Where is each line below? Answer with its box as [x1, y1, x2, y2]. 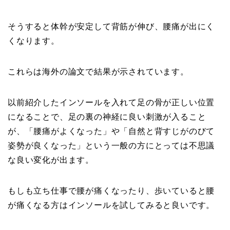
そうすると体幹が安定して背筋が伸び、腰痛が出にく [8, 22, 215, 31]
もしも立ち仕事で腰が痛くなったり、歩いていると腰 [8, 186, 215, 196]
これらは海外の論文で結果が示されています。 [8, 67, 189, 76]
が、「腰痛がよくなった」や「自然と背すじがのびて [8, 127, 215, 136]
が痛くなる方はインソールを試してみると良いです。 [8, 201, 215, 210]
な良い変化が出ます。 [8, 156, 94, 165]
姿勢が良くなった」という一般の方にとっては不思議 [8, 141, 215, 150]
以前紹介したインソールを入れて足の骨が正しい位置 [8, 98, 215, 107]
